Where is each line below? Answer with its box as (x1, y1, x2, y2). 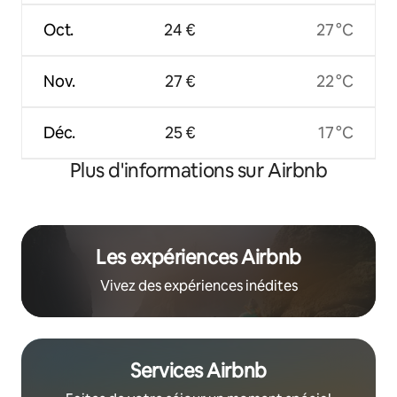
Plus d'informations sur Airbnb (69, 157, 328, 183)
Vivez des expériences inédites (99, 276, 298, 295)
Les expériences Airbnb (96, 244, 301, 270)
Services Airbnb (130, 357, 267, 384)
